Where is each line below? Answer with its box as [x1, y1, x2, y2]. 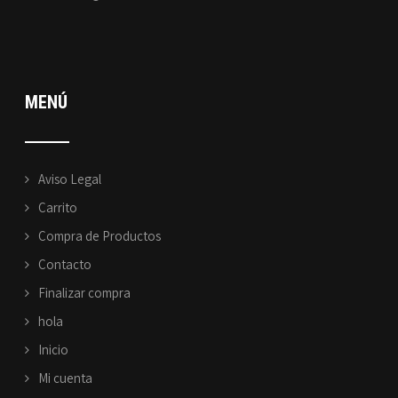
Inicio [38, 341, 69, 359]
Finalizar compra [38, 284, 131, 302]
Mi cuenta [38, 370, 93, 387]
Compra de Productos [38, 227, 162, 245]
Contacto [38, 256, 92, 274]
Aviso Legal [38, 171, 102, 188]
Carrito [38, 199, 78, 217]
